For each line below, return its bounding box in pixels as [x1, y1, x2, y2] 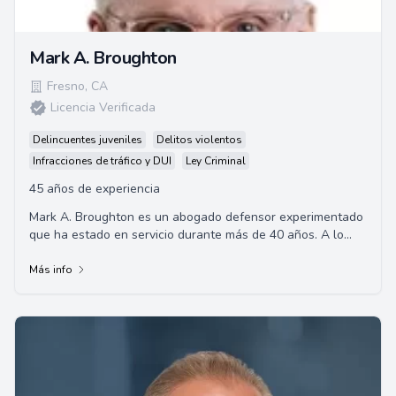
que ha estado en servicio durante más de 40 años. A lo [29, 226, 344, 243]
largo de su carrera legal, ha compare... [29, 244, 249, 261]
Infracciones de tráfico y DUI [33, 154, 171, 168]
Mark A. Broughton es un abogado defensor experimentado [29, 209, 363, 225]
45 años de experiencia [29, 180, 160, 197]
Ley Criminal [186, 154, 246, 168]
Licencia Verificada [50, 99, 156, 116]
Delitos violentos [156, 133, 242, 147]
